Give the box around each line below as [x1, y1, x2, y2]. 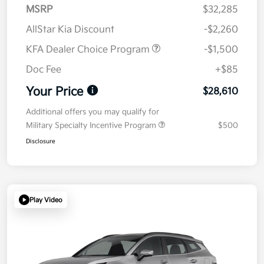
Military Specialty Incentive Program [26, 121, 159, 131]
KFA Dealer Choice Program [26, 44, 152, 56]
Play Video [29, 196, 62, 204]
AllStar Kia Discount [26, 24, 114, 36]
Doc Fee [26, 64, 61, 76]
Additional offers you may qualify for [26, 107, 159, 117]
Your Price [26, 85, 83, 100]
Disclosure [26, 138, 55, 146]
